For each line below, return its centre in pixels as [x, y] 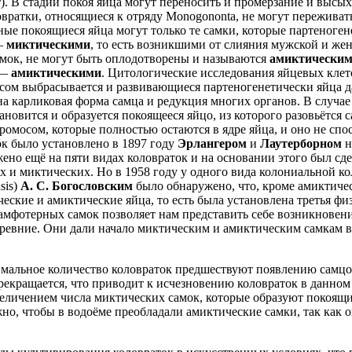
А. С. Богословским [77, 186]
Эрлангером [212, 143]
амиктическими [56, 73]
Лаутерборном [301, 143]
